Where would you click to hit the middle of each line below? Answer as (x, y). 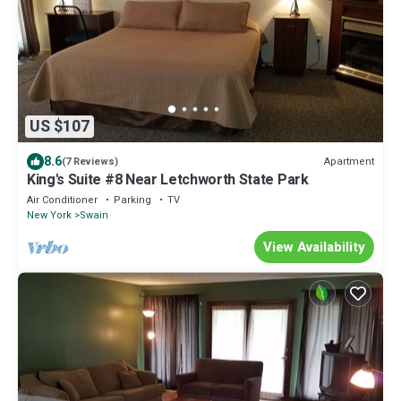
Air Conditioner (62, 200)
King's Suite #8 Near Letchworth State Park (168, 180)
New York (49, 216)
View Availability (314, 247)
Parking (132, 200)
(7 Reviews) (90, 162)
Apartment (349, 161)
